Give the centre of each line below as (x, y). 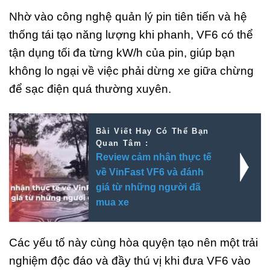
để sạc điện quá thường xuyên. (90, 89)
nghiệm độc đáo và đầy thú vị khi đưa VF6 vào (130, 260)
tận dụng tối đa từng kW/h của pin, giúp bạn (122, 53)
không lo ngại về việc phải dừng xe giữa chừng (131, 71)
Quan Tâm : (122, 143)
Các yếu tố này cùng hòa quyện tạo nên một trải (133, 242)
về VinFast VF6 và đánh (149, 172)
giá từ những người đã (148, 187)
